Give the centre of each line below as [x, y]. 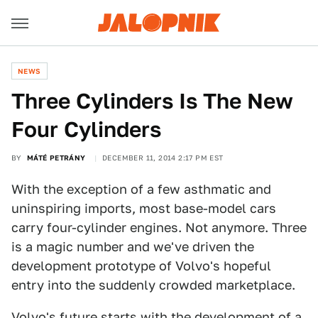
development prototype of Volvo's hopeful [141, 266]
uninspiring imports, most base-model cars [144, 208]
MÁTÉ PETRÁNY [56, 158]
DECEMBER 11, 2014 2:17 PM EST [163, 158]
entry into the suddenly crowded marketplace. [153, 285]
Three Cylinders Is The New [152, 101]
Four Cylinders [86, 129]
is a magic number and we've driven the [133, 247]
